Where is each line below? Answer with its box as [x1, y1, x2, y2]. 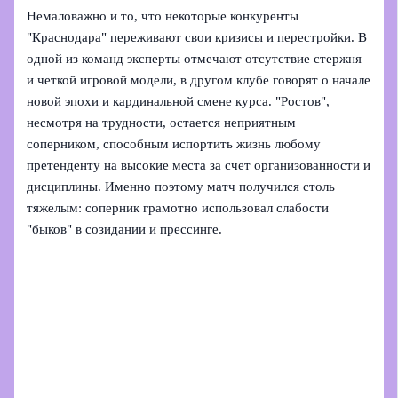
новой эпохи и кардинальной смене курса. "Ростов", [27, 94, 330, 109]
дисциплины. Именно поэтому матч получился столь [27, 179, 336, 195]
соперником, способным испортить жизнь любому [27, 137, 322, 152]
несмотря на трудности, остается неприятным [27, 115, 297, 131]
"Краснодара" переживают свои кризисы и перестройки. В [27, 30, 368, 45]
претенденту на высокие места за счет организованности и [27, 158, 371, 173]
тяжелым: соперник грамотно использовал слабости [27, 201, 330, 216]
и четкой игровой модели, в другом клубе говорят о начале [27, 73, 371, 88]
